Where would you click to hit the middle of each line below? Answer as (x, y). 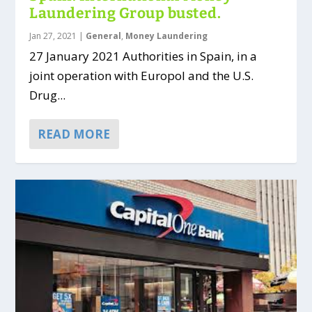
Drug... (48, 95)
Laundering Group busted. (125, 13)
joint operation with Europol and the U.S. (142, 75)
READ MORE (74, 134)
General (104, 36)
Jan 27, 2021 (53, 36)
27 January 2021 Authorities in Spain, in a (143, 56)
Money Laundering (167, 36)
